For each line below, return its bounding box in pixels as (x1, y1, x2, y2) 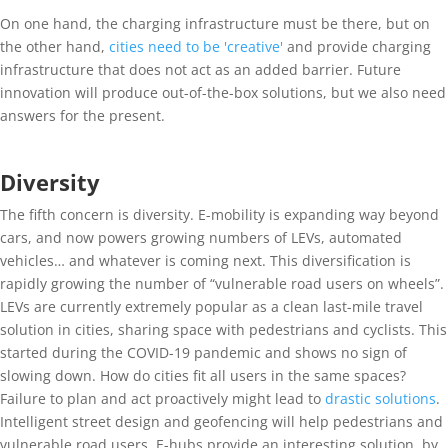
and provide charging (283, 37, 431, 56)
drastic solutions (325, 389, 436, 408)
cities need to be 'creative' (109, 37, 283, 56)
